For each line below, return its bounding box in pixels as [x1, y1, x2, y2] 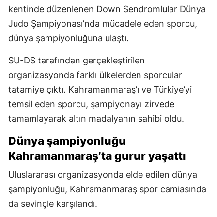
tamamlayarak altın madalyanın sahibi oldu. [8, 113, 184, 124]
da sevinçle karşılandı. [8, 198, 97, 209]
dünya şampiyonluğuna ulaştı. [8, 32, 129, 43]
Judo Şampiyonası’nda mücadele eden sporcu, [8, 18, 197, 29]
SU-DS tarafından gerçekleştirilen [8, 55, 145, 65]
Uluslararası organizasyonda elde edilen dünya [8, 169, 197, 180]
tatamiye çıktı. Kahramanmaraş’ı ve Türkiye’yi [8, 84, 192, 94]
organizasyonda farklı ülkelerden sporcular [8, 69, 182, 80]
